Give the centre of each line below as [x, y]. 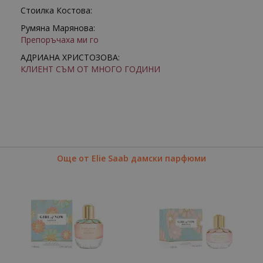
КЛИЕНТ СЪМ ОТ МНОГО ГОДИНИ [90, 69]
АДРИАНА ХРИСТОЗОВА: [70, 57]
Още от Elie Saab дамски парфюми [131, 158]
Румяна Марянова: [58, 28]
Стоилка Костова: [56, 10]
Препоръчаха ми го [60, 40]
